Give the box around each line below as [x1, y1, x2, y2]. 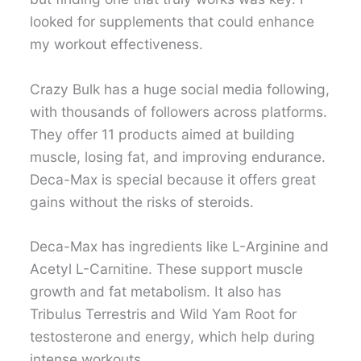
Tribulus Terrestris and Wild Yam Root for [30, 305, 297, 323]
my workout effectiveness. [30, 35, 204, 52]
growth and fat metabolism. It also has [30, 283, 282, 301]
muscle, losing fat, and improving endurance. [30, 147, 326, 165]
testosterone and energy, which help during [30, 328, 316, 346]
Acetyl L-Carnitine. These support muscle [30, 260, 304, 278]
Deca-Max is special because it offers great [30, 170, 317, 188]
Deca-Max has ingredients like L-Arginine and [30, 238, 330, 255]
